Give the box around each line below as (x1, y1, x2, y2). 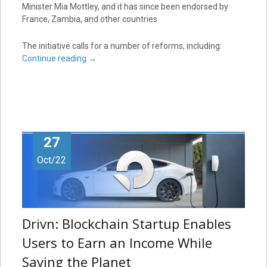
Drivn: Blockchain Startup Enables (21, 214, 231, 232)
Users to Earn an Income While (21, 233, 212, 252)
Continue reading (21, 54, 88, 64)
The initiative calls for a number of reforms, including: (21, 41, 222, 51)
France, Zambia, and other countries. (21, 14, 159, 24)
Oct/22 (37, 154, 67, 166)
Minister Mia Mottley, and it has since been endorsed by (21, 2, 228, 12)
